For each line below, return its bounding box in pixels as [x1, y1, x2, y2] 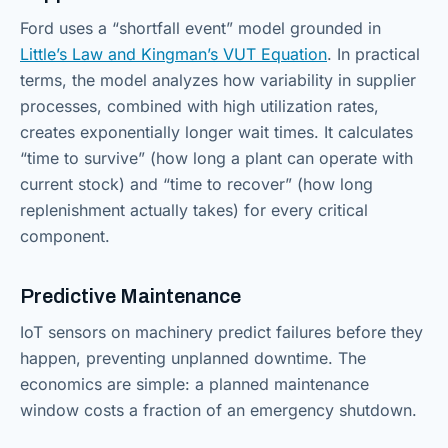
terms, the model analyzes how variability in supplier [20, 70, 416, 90]
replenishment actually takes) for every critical [20, 200, 368, 220]
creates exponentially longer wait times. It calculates [20, 122, 413, 142]
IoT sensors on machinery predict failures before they [20, 322, 423, 342]
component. [20, 226, 110, 246]
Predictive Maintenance [20, 285, 241, 307]
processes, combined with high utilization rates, [20, 96, 379, 116]
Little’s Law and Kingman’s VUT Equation [20, 44, 327, 64]
